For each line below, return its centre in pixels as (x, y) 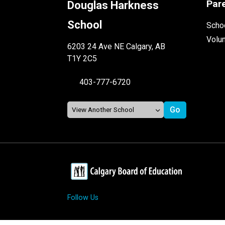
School (85, 25)
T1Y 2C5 (82, 58)
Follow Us (83, 197)
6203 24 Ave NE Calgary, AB (117, 46)
